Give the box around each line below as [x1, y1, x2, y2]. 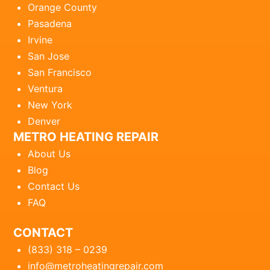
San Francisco [28, 66, 92, 79]
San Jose [28, 50, 70, 63]
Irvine [28, 34, 53, 46]
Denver [28, 115, 61, 128]
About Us [28, 148, 71, 160]
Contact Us [28, 180, 80, 193]
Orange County [28, 1, 98, 14]
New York [28, 99, 73, 111]
